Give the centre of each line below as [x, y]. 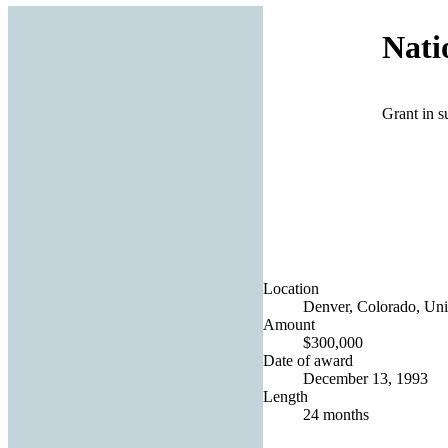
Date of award [308, 360]
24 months [336, 414]
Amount [289, 324]
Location [291, 288]
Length [285, 396]
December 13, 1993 [365, 378]
